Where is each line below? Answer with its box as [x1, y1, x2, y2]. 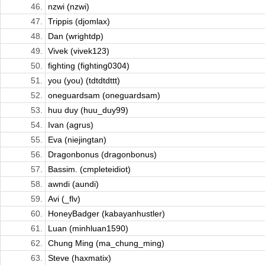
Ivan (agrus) [48, 120, 93, 130]
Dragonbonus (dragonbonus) [48, 150, 157, 160]
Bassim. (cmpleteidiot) [48, 164, 131, 174]
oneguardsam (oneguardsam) [48, 91, 160, 101]
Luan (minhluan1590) [48, 224, 128, 234]
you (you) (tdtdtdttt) [48, 76, 120, 86]
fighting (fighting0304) [48, 61, 130, 71]
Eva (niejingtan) [48, 135, 106, 145]
